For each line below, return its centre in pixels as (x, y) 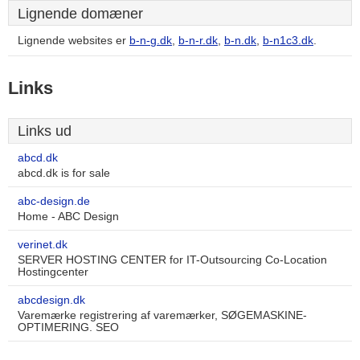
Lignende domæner (80, 14)
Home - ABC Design (68, 217)
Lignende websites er (74, 41)
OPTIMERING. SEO (68, 327)
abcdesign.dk (51, 300)
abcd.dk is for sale (64, 173)
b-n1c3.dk (288, 41)
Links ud (45, 131)
